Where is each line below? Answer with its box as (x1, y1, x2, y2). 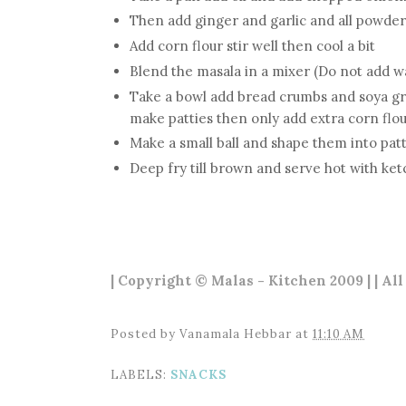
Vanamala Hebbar (179, 325, 292, 342)
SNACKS (170, 366, 227, 382)
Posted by (111, 325, 179, 342)
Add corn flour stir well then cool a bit (130, 37, 375, 55)
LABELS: (111, 366, 170, 382)
